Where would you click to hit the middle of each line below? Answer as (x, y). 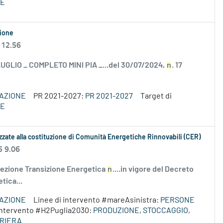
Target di (156, 96)
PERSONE (177, 200)
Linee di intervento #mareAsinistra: (97, 200)
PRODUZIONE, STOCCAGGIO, (142, 211)
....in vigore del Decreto (153, 169)
